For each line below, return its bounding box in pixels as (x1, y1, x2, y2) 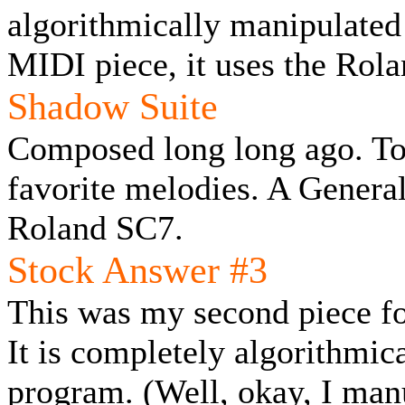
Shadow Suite (7, 85, 218, 127)
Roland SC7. (7, 209, 184, 247)
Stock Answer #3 (7, 249, 268, 291)
